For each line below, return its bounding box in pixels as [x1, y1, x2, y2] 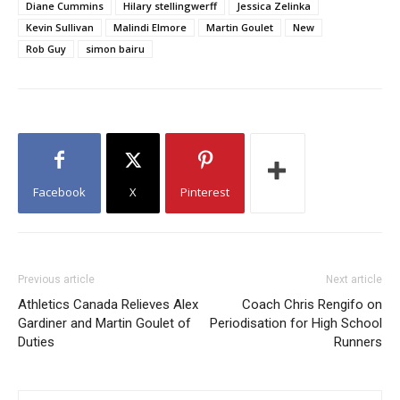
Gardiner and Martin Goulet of [18, 315, 191, 331]
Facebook [33, 184, 86, 200]
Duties [18, 334, 54, 350]
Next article [326, 273, 382, 286]
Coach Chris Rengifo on [242, 296, 382, 312]
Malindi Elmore [113, 21, 187, 34]
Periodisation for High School [210, 315, 382, 331]
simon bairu [86, 42, 145, 55]
